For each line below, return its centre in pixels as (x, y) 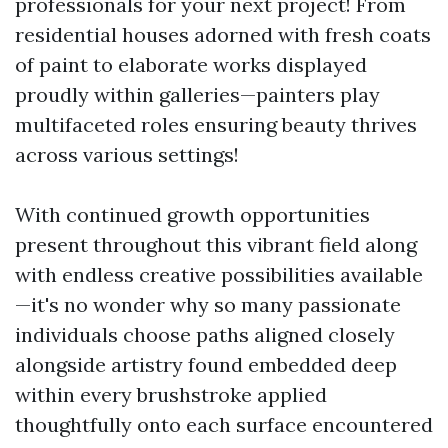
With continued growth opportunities (192, 214)
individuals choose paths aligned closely (205, 334)
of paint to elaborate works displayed (191, 64)
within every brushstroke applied (171, 394)
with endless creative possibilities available (219, 274)
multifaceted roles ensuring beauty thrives (216, 124)
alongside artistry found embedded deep (206, 364)
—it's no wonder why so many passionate (208, 304)
